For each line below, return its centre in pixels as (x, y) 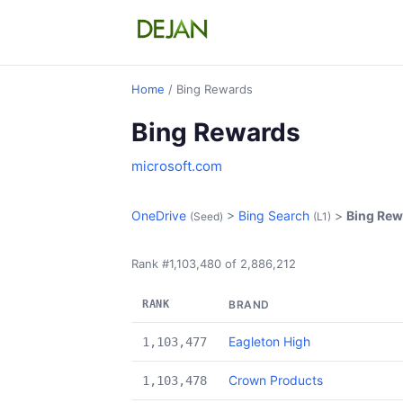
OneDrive (159, 215)
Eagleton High (269, 341)
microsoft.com (177, 166)
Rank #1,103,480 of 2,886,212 (214, 264)
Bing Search (274, 215)
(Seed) (206, 216)
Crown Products (276, 380)
